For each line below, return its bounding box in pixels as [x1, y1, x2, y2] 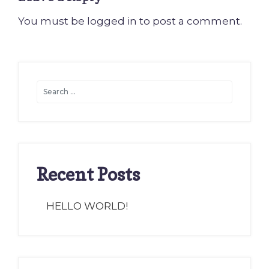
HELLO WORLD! [46, 200, 128, 213]
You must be [18, 14, 87, 27]
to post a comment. [137, 14, 242, 27]
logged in [87, 14, 137, 27]
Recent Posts [37, 163, 140, 185]
